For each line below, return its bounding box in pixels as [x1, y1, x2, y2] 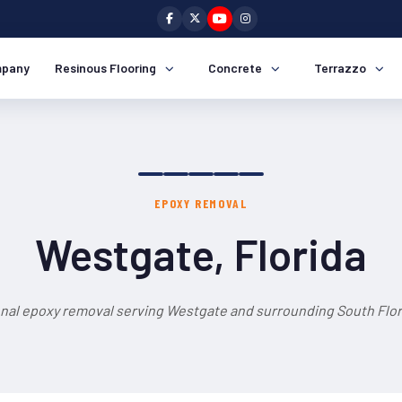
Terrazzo [314, 60, 366, 75]
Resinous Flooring [55, 60, 156, 75]
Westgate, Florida [35, 228, 367, 280]
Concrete [208, 60, 262, 75]
